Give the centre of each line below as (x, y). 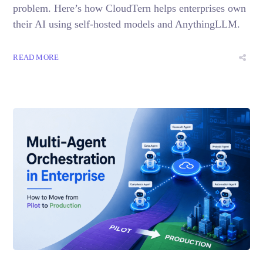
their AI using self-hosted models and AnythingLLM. (127, 24)
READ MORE (36, 58)
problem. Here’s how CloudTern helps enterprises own (130, 9)
